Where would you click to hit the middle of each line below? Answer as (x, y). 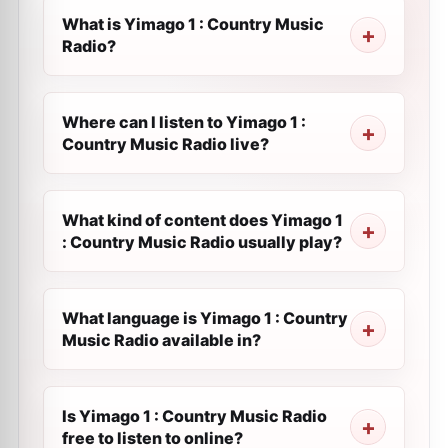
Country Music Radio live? (165, 144)
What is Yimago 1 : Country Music (193, 24)
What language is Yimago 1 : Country (205, 318)
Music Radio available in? (161, 340)
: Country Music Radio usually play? (202, 242)
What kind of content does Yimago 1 (202, 220)
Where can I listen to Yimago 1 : (184, 122)
